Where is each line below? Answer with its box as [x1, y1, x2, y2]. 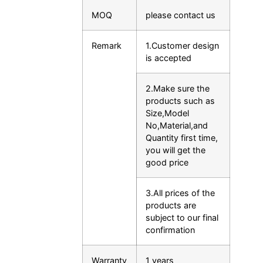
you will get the [146, 145, 205, 156]
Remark [92, 41, 122, 51]
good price [146, 157, 188, 168]
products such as [146, 96, 215, 106]
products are [146, 200, 196, 211]
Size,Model [146, 108, 189, 119]
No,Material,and [146, 120, 208, 131]
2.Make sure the [146, 83, 210, 94]
